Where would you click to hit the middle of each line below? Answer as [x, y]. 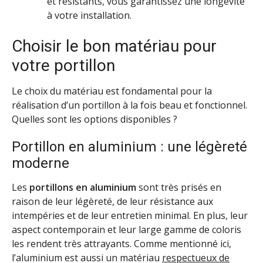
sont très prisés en [179, 187]
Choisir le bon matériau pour [114, 46]
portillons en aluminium [83, 187]
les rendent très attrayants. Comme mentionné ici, [122, 243]
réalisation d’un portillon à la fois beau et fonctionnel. [129, 105]
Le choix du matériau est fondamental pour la [112, 91]
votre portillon [63, 66]
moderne [41, 163]
